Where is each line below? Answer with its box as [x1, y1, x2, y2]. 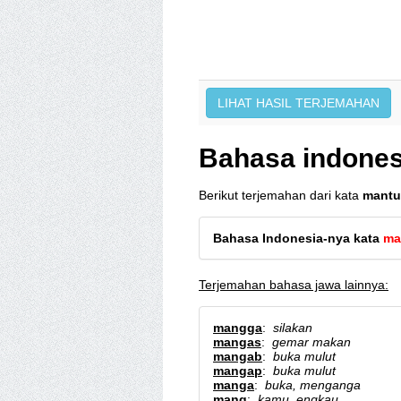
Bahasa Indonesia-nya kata [213, 231, 383, 245]
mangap [213, 363, 262, 378]
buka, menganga [265, 378, 361, 392]
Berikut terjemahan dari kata [199, 188, 363, 202]
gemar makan [272, 335, 351, 349]
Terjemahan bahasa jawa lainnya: [199, 277, 388, 292]
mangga [213, 320, 262, 335]
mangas [213, 335, 261, 349]
